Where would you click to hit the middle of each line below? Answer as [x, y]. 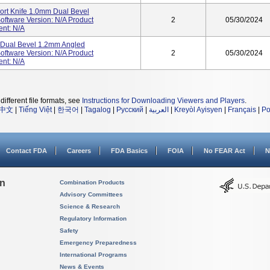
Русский [130, 110]
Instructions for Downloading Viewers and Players [163, 101]
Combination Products [92, 182]
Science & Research [90, 206]
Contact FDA [27, 151]
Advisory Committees [91, 194]
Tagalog [98, 110]
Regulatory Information [93, 218]
